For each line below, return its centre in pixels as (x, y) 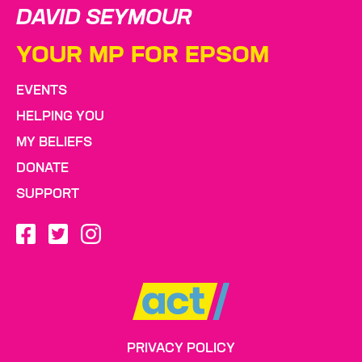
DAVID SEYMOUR (104, 19)
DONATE (42, 168)
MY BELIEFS (54, 143)
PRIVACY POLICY (181, 349)
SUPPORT (48, 194)
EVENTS (42, 91)
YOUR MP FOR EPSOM (143, 56)
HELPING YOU (60, 117)
